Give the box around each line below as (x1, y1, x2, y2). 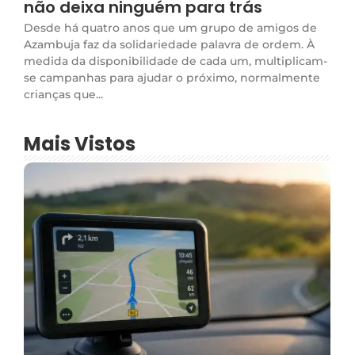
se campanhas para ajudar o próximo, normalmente (24, 70, 320, 85)
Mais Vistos (24, 130, 136, 157)
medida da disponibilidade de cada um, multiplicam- (24, 53, 327, 68)
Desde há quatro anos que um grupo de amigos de (24, 20, 317, 35)
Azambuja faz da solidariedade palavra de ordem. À (24, 36, 315, 52)
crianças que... (24, 86, 103, 101)
